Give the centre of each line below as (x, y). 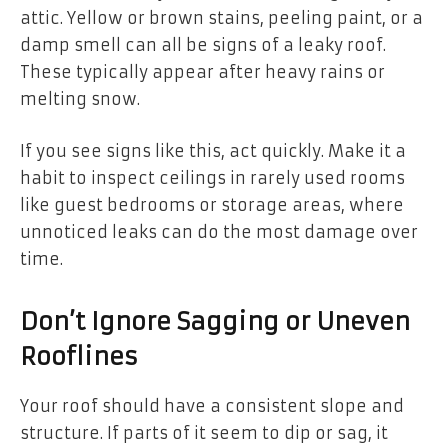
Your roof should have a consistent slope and (212, 405)
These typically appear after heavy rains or (202, 72)
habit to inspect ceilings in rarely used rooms (212, 177)
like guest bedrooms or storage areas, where (212, 204)
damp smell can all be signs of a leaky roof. (203, 45)
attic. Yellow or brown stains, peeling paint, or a (221, 18)
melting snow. (80, 99)
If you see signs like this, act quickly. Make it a (213, 150)
